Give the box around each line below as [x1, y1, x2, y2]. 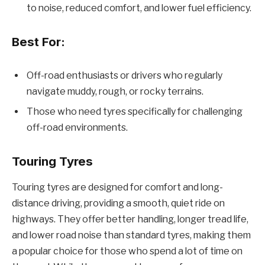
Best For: [12, 34, 65, 49]
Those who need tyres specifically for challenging [27, 106, 243, 118]
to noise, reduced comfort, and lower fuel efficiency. [27, 2, 251, 14]
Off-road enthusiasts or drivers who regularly [27, 70, 222, 82]
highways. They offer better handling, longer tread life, [12, 214, 248, 225]
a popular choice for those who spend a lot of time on [12, 245, 243, 257]
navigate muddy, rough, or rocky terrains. [27, 86, 203, 98]
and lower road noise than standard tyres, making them [12, 230, 251, 241]
